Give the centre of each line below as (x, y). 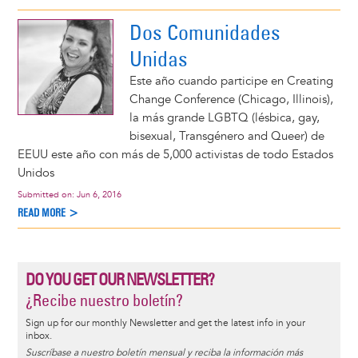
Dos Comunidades (205, 32)
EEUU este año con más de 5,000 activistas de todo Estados (175, 154)
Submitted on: (47, 194)
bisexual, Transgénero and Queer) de (227, 136)
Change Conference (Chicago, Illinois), (231, 99)
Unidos (36, 173)
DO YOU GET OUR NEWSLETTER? (119, 280)
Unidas (158, 58)
